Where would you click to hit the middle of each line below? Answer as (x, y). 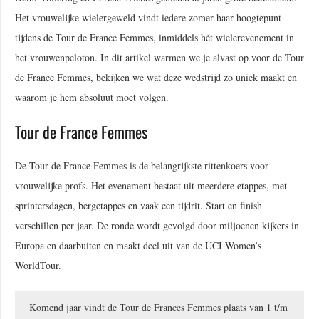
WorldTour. (38, 265)
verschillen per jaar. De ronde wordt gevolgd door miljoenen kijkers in (157, 225)
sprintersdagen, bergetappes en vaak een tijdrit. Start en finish (138, 205)
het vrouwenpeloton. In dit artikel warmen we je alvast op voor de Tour (159, 57)
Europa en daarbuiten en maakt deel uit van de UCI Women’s (138, 245)
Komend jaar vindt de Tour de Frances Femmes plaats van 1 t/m (158, 307)
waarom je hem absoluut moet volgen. (92, 97)
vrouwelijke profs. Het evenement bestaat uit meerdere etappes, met (151, 185)
